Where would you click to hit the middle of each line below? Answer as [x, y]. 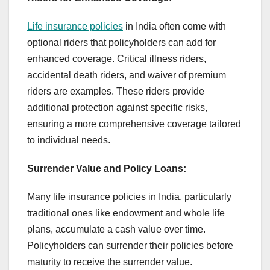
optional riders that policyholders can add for [121, 43]
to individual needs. [69, 140]
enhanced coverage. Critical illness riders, [117, 59]
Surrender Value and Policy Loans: [107, 169]
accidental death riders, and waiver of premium [127, 75]
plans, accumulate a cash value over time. [116, 230]
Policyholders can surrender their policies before [130, 246]
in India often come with [174, 27]
